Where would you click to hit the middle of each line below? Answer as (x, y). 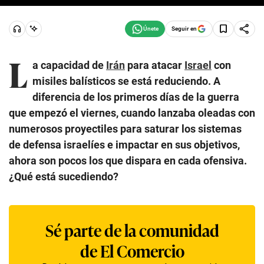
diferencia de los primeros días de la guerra (136, 97)
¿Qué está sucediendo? (64, 176)
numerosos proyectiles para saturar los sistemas (125, 128)
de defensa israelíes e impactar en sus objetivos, (124, 144)
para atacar (155, 65)
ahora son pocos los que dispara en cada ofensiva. (128, 160)
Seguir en (184, 28)
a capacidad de (69, 65)
